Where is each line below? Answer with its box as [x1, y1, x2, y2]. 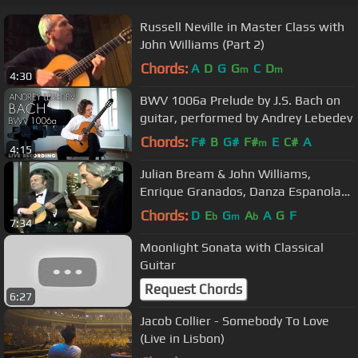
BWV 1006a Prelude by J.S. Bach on [140, 92, 340, 108]
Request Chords [145, 281, 242, 298]
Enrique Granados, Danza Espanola [140, 183, 341, 199]
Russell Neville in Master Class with [140, 18, 344, 34]
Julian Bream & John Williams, [140, 165, 311, 181]
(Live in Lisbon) [140, 330, 225, 346]
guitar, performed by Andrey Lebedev [140, 109, 352, 125]
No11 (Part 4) [140, 201, 217, 217]
